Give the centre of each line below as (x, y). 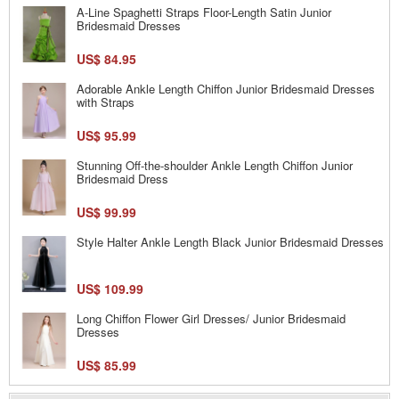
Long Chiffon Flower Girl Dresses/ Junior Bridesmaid (211, 318)
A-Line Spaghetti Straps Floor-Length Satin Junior (204, 12)
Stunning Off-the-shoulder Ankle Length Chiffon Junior (215, 165)
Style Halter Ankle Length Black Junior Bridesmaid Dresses (230, 241)
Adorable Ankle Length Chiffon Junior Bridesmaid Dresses (226, 88)
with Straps (106, 102)
